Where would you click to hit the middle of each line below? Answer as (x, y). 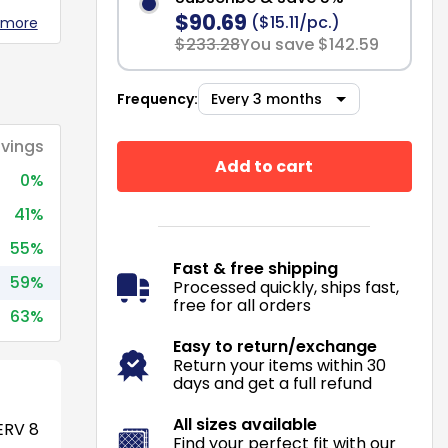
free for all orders (241, 305)
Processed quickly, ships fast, (285, 287)
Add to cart (264, 166)
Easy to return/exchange (274, 346)
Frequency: (157, 99)
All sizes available (244, 424)
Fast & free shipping (255, 268)
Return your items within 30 (279, 365)
